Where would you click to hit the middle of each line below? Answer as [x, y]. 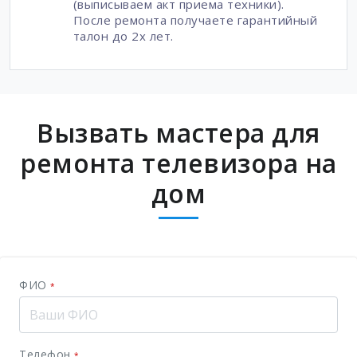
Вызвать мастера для [178, 132]
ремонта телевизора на [178, 163]
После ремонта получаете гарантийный [195, 20]
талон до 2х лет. [123, 35]
